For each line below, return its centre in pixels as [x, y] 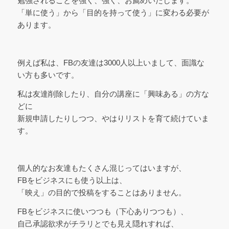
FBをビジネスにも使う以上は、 [72, 180]
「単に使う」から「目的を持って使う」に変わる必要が [113, 13]
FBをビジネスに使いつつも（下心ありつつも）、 [102, 211]
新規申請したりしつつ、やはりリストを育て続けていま [113, 118]
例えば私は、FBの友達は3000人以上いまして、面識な [111, 62]
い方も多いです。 [48, 75]
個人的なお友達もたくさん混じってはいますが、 [101, 168]
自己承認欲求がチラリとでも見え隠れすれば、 [98, 223]
